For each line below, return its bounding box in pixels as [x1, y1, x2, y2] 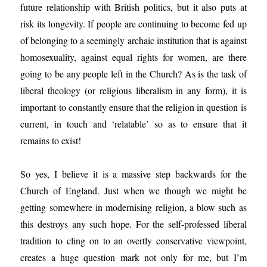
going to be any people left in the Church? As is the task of [20, 67, 247, 80]
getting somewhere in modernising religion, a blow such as [20, 201, 247, 213]
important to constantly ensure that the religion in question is [20, 101, 247, 113]
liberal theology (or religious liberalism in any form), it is [20, 84, 247, 97]
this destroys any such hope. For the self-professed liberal [20, 218, 247, 230]
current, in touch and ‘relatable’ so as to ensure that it [20, 117, 247, 130]
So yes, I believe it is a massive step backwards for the [20, 167, 247, 180]
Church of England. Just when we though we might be [20, 184, 247, 197]
